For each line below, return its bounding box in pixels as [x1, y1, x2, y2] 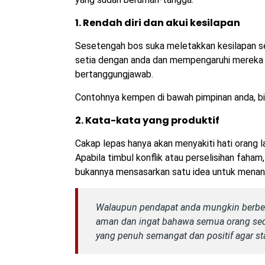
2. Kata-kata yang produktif [75, 114, 219, 128]
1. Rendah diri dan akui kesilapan [75, 16, 240, 30]
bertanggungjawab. [75, 69, 156, 80]
